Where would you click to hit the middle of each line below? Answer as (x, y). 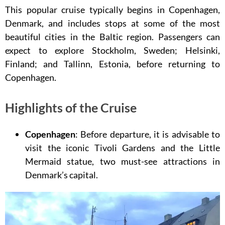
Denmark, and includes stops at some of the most (113, 23)
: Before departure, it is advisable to (148, 134)
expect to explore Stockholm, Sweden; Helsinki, (113, 50)
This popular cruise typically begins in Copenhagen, (113, 10)
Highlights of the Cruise (71, 108)
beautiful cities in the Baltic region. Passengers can (113, 37)
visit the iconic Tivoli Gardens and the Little (123, 148)
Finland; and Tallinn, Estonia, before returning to (113, 64)
